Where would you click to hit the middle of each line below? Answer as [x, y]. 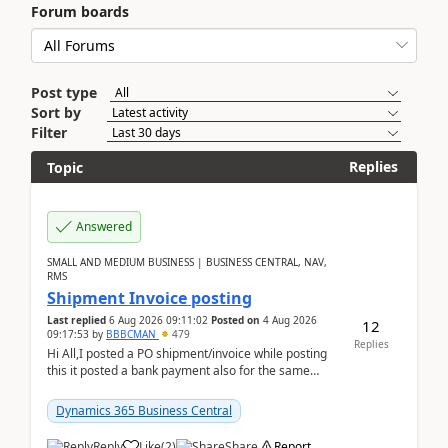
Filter [49, 132]
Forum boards [80, 11]
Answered [104, 226]
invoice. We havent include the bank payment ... [179, 387]
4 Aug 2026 [290, 320]
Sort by [56, 112]
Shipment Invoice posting [149, 298]
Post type [64, 92]
